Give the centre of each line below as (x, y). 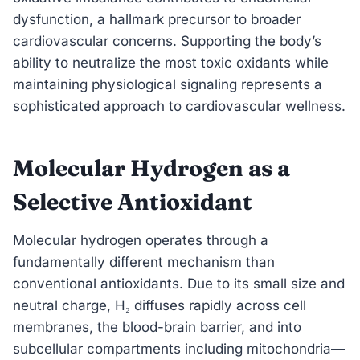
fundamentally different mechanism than (144, 262)
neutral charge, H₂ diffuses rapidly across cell (160, 305)
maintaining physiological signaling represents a (168, 84)
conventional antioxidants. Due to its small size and (179, 283)
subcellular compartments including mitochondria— (179, 348)
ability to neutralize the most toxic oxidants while (171, 62)
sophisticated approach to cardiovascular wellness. (179, 106)
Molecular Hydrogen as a (151, 168)
